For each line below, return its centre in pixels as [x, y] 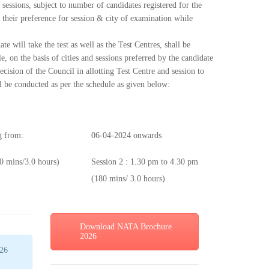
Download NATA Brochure [125, 227]
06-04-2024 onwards [126, 136]
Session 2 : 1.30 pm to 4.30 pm [145, 162]
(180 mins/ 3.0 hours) [128, 179]
